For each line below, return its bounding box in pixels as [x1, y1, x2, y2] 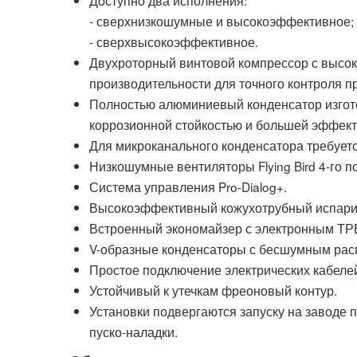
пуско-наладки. [89, 322, 178, 340]
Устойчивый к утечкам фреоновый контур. [89, 280, 337, 299]
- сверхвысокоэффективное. [89, 32, 258, 50]
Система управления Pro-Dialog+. [89, 177, 287, 195]
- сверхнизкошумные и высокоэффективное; [89, 11, 354, 29]
